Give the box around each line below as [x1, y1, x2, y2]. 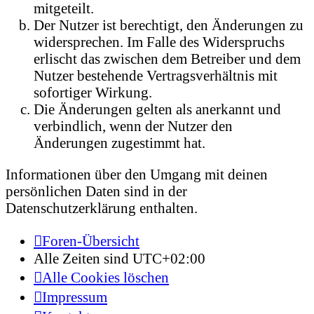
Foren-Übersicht [42, 233, 139, 250]
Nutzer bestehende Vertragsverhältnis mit [34, 67, 278, 83]
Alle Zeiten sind [34, 250, 132, 267]
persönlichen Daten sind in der [6, 182, 187, 199]
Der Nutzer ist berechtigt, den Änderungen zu [34, 16, 303, 33]
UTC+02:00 [132, 250, 205, 267]
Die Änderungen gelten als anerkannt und [34, 100, 281, 117]
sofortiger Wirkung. [34, 83, 152, 100]
